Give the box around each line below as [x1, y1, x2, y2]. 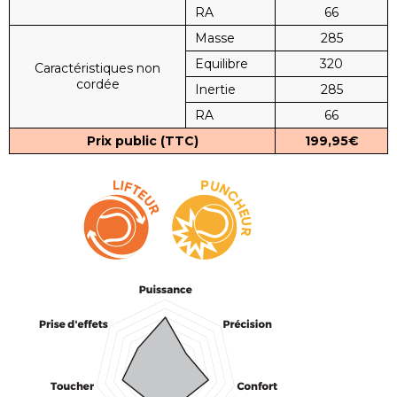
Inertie [195, 82, 236, 97]
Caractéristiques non [35, 60, 160, 76]
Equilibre [195, 56, 248, 72]
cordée [75, 76, 120, 92]
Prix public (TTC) [86, 133, 198, 149]
